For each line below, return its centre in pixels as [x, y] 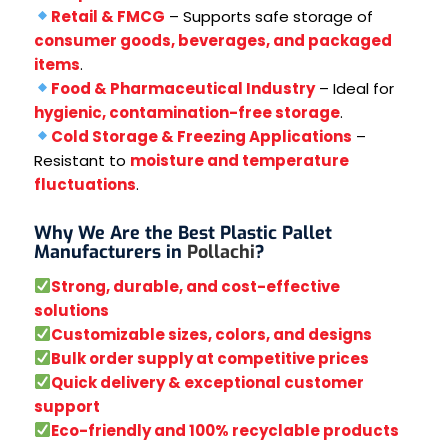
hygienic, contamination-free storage [186, 112]
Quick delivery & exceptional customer [207, 382]
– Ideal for [354, 88]
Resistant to [81, 160]
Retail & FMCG [107, 16]
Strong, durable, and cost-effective [195, 286]
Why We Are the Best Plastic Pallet [182, 232]
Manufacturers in [110, 251]
